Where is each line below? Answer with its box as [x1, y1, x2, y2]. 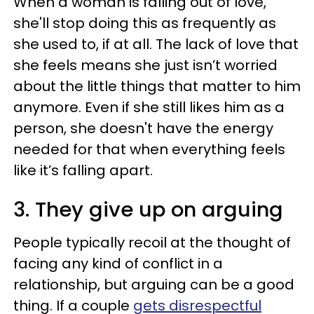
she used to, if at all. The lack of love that [13, 34, 299, 54]
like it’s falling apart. [13, 161, 153, 180]
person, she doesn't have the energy [13, 118, 273, 138]
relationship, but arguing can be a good [13, 275, 294, 294]
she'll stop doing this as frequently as [13, 13, 276, 33]
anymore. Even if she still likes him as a [13, 97, 285, 117]
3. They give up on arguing [13, 196, 283, 224]
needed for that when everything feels [13, 139, 285, 159]
